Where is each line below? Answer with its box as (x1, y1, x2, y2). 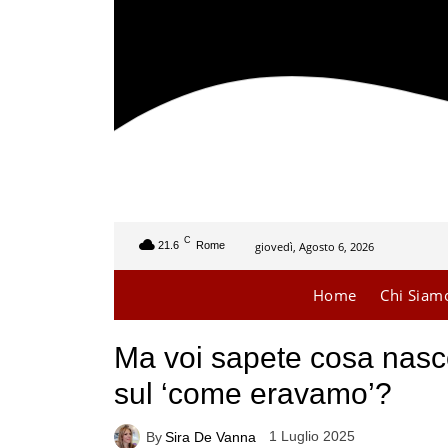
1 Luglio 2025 (269, 428, 355, 445)
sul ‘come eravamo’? (114, 376, 392, 410)
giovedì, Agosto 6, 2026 (255, 238, 374, 254)
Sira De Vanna (165, 428, 256, 445)
